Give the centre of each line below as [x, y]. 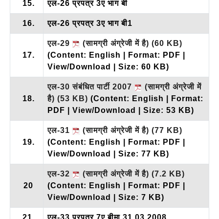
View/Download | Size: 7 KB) [106, 197]
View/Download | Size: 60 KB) [108, 66]
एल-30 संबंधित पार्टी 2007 [91, 87]
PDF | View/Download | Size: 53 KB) [121, 110]
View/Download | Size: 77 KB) [108, 153]
